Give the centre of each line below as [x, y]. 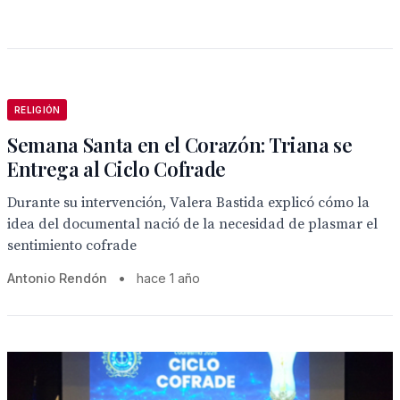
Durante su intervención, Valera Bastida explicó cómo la [188, 203]
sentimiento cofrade [72, 246]
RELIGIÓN [37, 110]
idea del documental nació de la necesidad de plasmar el [192, 224]
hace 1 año [168, 278]
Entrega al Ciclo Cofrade [117, 169]
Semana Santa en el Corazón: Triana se [180, 145]
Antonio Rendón [57, 278]
